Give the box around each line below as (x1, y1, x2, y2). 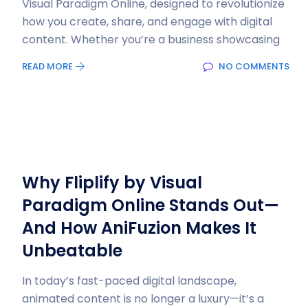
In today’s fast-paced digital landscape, (22, 273, 236, 289)
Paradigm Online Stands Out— (22, 194, 279, 217)
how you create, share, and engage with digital (22, 14, 272, 30)
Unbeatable (22, 239, 122, 262)
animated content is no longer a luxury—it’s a (22, 291, 264, 307)
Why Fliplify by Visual (22, 171, 202, 194)
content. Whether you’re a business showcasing (22, 32, 280, 47)
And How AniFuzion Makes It (22, 217, 256, 239)
